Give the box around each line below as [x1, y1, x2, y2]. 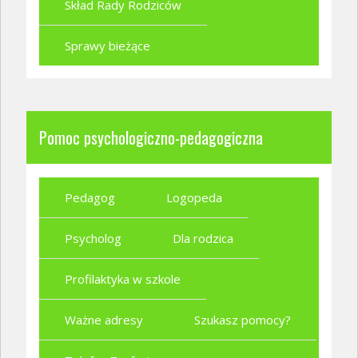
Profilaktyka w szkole [65, 270, 181, 287]
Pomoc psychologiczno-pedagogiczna [39, 125, 263, 150]
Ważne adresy [65, 311, 143, 328]
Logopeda [166, 189, 222, 205]
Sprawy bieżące [65, 38, 150, 54]
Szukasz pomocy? [194, 311, 291, 328]
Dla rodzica [173, 229, 233, 246]
